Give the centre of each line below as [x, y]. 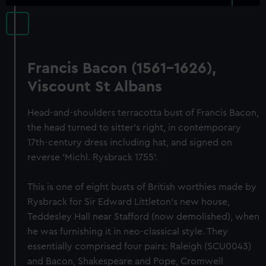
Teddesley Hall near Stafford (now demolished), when [144, 217]
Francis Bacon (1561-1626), [122, 68]
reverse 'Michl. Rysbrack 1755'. [93, 157]
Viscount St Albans [95, 87]
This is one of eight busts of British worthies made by [142, 187]
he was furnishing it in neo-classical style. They [128, 232]
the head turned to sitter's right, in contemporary [134, 128]
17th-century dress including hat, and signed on [130, 142]
